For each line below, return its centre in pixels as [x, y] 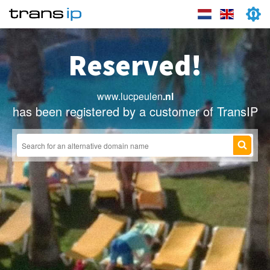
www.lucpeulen [130, 96]
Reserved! [135, 65]
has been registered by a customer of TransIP [135, 111]
